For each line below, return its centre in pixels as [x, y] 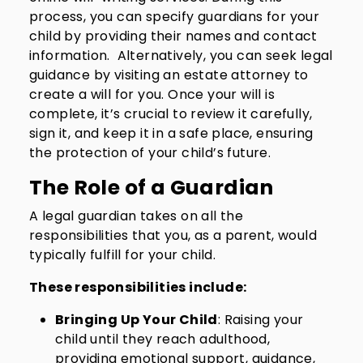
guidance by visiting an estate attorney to [169, 75]
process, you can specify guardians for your [175, 17]
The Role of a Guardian [152, 188]
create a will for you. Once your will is [152, 94]
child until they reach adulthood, [163, 339]
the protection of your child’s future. [150, 153]
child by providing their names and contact [173, 36]
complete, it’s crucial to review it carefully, [171, 114]
